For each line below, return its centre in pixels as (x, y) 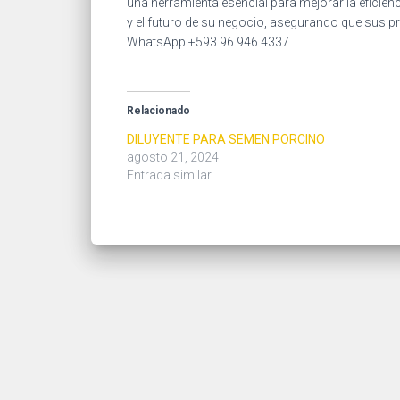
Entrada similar (169, 175)
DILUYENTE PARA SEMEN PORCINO (226, 139)
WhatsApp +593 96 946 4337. (209, 42)
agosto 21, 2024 (173, 157)
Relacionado (158, 110)
